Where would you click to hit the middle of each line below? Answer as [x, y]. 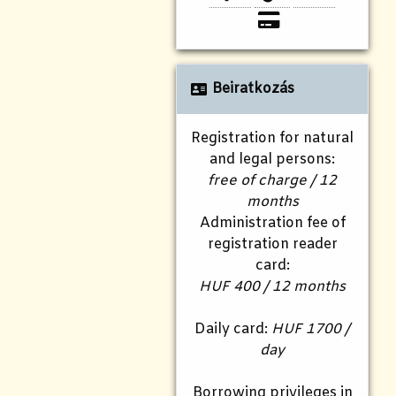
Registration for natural [272, 139]
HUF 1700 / [311, 330]
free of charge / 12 [272, 181]
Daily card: [233, 330]
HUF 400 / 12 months [272, 287]
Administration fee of [272, 224]
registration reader [272, 245]
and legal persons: [272, 160]
